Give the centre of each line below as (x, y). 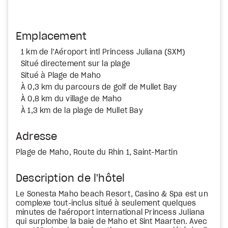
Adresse (37, 137)
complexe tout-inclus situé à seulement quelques (106, 204)
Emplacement (51, 37)
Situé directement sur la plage (76, 64)
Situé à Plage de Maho (61, 76)
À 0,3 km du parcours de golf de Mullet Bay (99, 88)
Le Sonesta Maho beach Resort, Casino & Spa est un (112, 194)
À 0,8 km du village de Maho (72, 99)
